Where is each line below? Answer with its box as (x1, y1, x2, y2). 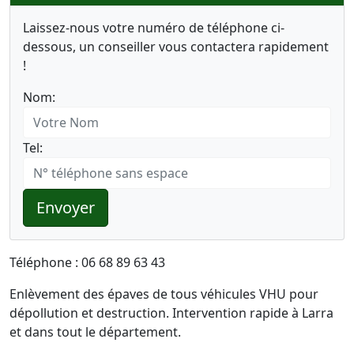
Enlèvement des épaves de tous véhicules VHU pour (9, 285, 318, 303)
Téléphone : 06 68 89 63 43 (9, 254, 165, 271)
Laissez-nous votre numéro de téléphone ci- (23, 19, 284, 36)
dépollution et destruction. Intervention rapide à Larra (9, 304, 333, 322)
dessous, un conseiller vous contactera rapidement (23, 38, 329, 55)
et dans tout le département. (9, 323, 181, 341)
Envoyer (36, 197, 95, 218)
